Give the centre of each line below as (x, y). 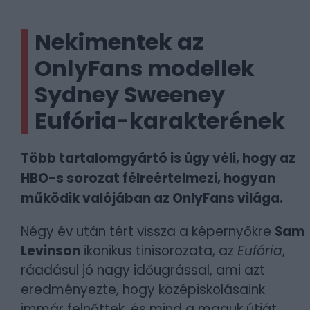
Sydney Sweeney (130, 94)
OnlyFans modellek (145, 68)
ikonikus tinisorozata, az (159, 251)
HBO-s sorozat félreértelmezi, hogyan (148, 178)
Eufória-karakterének (160, 121)
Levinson (51, 251)
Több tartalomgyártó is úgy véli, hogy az (158, 158)
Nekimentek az (119, 42)
